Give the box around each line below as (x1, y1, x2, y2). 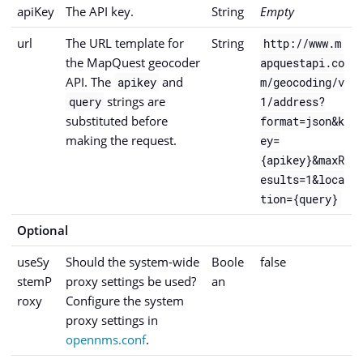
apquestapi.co (260, 55, 344, 71)
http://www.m (263, 36, 341, 52)
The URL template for (66, 35, 184, 52)
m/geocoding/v (260, 75, 344, 91)
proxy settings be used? (66, 273, 196, 290)
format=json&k (260, 113, 344, 130)
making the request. (66, 132, 177, 149)
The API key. (66, 3, 134, 20)
